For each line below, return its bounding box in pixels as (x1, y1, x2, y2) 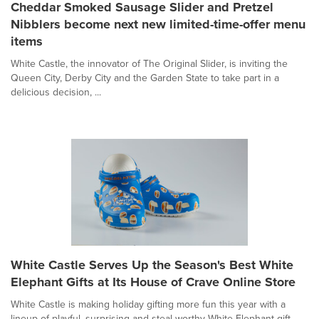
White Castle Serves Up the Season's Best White (11, 255, 293, 274)
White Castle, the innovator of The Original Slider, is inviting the (11, 56, 288, 71)
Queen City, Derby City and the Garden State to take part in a (11, 70, 279, 85)
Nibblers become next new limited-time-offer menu (11, 14, 305, 33)
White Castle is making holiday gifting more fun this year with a (11, 296, 286, 312)
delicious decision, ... (11, 84, 101, 100)
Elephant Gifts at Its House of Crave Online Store (11, 272, 296, 291)
